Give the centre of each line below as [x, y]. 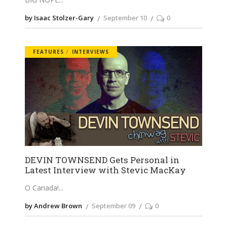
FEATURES [48, 52]
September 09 [113, 206]
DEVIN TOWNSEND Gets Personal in [102, 160]
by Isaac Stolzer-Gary [59, 18]
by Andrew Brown [53, 206]
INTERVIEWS [90, 52]
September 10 [125, 18]
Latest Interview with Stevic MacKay [105, 170]
